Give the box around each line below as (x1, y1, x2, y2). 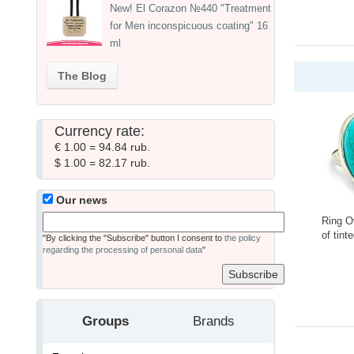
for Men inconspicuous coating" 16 (110, 19, 268, 32)
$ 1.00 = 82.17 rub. (55, 156, 150, 169)
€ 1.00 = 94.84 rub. (55, 140, 150, 153)
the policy (224, 232, 261, 243)
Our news (53, 193, 107, 206)
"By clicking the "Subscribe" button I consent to (43, 232, 224, 243)
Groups (82, 313, 130, 329)
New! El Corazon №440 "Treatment (110, 2, 271, 14)
